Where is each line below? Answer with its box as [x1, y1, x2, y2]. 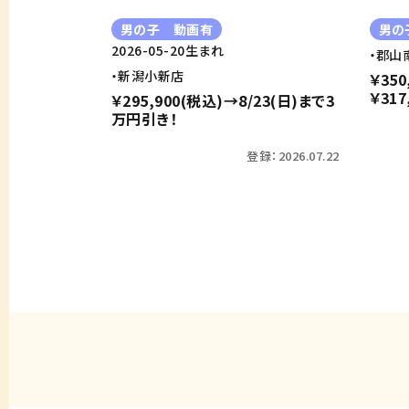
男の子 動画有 [121, 20, 214, 39]
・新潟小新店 [111, 67, 184, 86]
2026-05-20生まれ [111, 41, 225, 60]
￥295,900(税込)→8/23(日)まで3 [111, 89, 335, 112]
